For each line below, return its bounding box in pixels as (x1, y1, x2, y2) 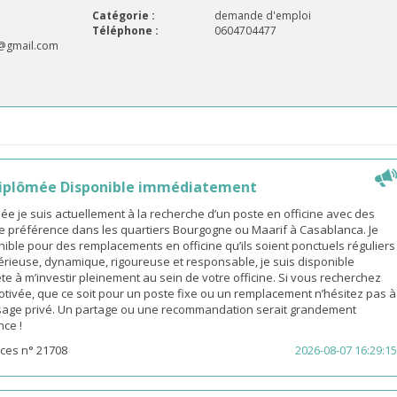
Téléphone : (92, 23, 159, 38)
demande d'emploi (214, 8, 311, 23)
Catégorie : (92, 8, 155, 23)
